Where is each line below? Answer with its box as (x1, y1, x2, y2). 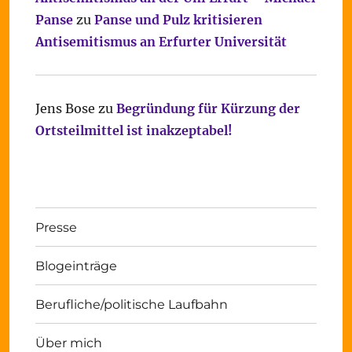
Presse (35, 219, 77, 235)
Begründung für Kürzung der (115, 101, 300, 116)
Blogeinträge (35, 258, 117, 273)
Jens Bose (35, 101, 95, 116)
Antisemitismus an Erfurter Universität (35, 34, 287, 49)
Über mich (35, 335, 102, 350)
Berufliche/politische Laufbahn (35, 296, 228, 312)
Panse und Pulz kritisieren (93, 12, 262, 27)
